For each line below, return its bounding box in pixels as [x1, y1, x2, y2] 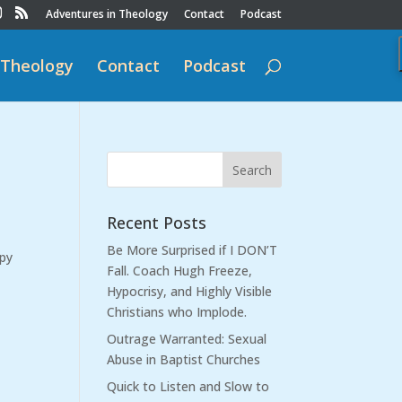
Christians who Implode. [107, 303, 248, 320]
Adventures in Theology [45, 6, 168, 22]
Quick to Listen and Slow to [107, 378, 270, 395]
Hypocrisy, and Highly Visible [107, 283, 273, 300]
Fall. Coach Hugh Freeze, [107, 262, 253, 279]
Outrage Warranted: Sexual [107, 330, 267, 347]
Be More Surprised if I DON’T [107, 241, 278, 258]
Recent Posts [107, 212, 207, 233]
